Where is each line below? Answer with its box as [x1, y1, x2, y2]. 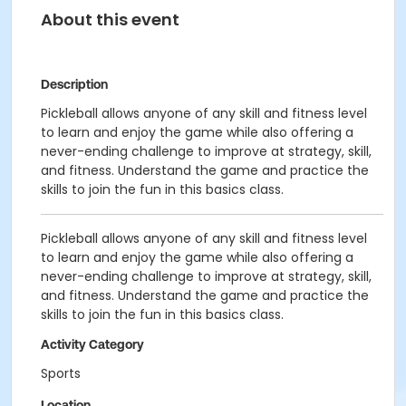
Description [41, 77, 108, 92]
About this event [41, 8, 179, 31]
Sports [41, 364, 81, 382]
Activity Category [41, 337, 144, 352]
